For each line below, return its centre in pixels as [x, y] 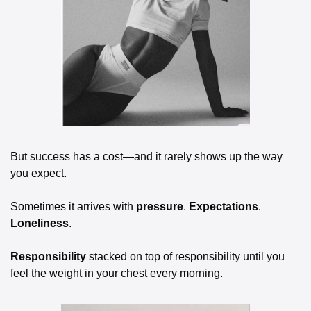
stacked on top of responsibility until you [185, 256]
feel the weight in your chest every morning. [117, 273]
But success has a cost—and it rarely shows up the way [146, 156]
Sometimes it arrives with [73, 206]
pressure [160, 206]
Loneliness [40, 223]
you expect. [39, 173]
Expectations [224, 206]
